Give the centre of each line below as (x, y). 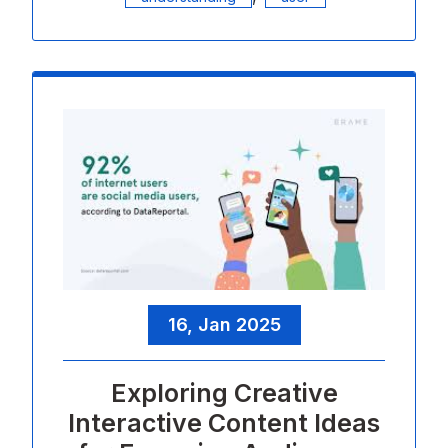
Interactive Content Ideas (224, 422)
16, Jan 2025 (224, 324)
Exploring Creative (224, 392)
